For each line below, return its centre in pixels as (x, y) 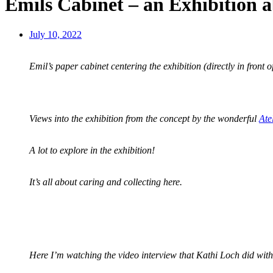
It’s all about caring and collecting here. (106, 182)
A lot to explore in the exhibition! (92, 150)
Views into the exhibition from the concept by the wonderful (144, 118)
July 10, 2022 (55, 34)
